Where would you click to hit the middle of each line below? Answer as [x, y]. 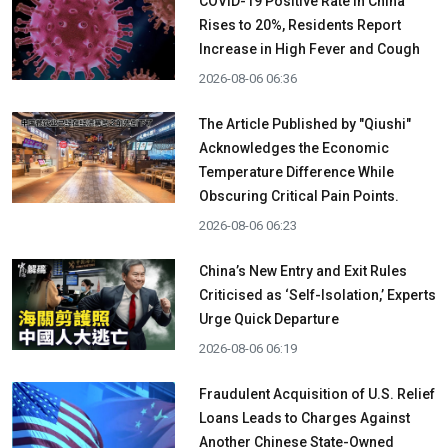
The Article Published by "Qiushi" [304, 123]
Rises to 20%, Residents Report [299, 24]
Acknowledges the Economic [293, 147]
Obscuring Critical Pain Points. [298, 195]
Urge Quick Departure [268, 318]
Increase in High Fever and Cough [309, 48]
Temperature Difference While [296, 171]
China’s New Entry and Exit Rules [302, 270]
